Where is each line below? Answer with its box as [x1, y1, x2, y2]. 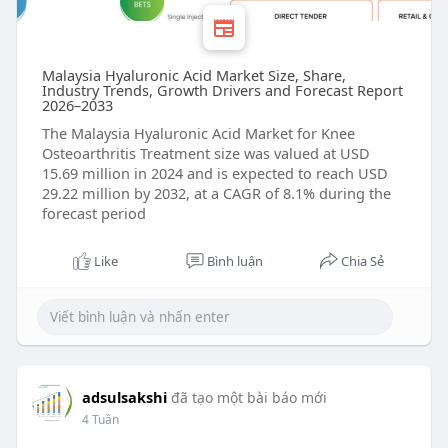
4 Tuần [81, 411, 119, 429]
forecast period [41, 203, 146, 224]
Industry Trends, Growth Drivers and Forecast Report [41, 80, 403, 101]
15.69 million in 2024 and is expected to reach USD [41, 163, 388, 184]
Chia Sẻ [341, 252, 385, 271]
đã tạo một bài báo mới [170, 388, 327, 408]
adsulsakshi [81, 387, 167, 408]
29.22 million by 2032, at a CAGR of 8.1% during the [41, 183, 391, 204]
